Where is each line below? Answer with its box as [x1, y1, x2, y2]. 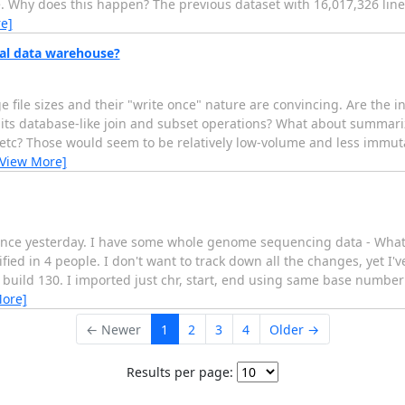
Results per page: [127, 363, 233, 381]
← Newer [86, 320, 141, 338]
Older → [269, 320, 319, 338]
